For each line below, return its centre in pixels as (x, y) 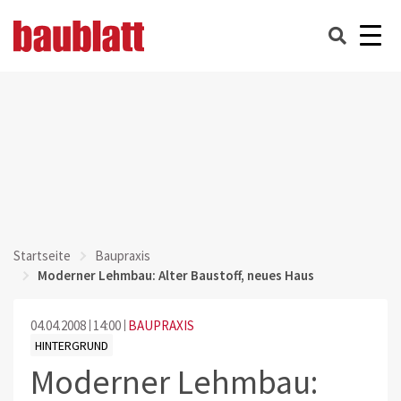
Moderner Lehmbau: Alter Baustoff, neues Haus (176, 275)
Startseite (42, 256)
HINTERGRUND (71, 345)
